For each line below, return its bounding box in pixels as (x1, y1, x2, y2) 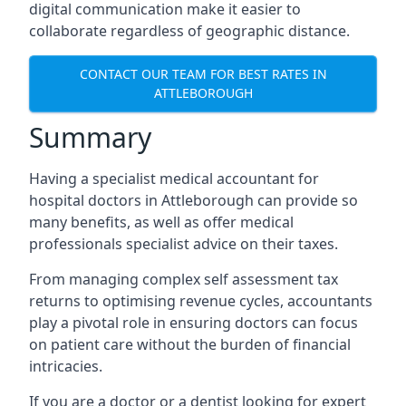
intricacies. (29, 355, 102, 376)
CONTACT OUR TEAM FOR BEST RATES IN (79, 65, 327, 83)
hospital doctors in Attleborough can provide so (29, 189, 358, 210)
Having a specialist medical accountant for (29, 168, 319, 188)
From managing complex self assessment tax (29, 268, 338, 289)
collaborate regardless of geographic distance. (29, 20, 350, 41)
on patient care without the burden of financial (29, 333, 351, 354)
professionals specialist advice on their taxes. (29, 233, 338, 254)
